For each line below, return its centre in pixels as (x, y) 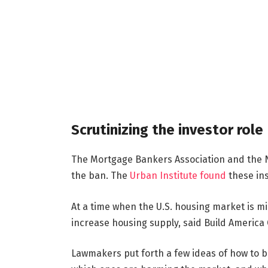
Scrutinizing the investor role (167, 130)
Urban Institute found (178, 176)
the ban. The (100, 176)
